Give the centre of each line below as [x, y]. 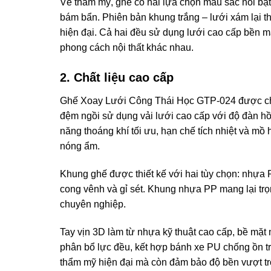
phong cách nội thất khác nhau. [126, 48]
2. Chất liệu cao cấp [116, 78]
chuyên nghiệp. [93, 204]
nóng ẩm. [80, 146]
